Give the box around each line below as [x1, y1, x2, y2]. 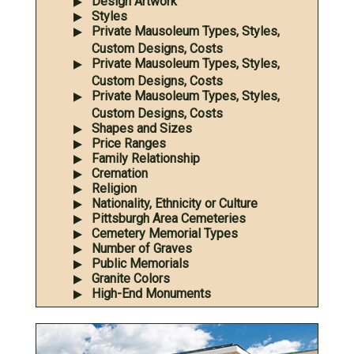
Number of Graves [92, 240, 192, 256]
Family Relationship [92, 150, 200, 166]
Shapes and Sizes [92, 120, 192, 136]
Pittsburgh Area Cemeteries [92, 210, 246, 226]
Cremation [92, 165, 148, 181]
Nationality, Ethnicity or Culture [92, 195, 258, 211]
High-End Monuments [92, 285, 211, 301]
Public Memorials [92, 255, 189, 271]
